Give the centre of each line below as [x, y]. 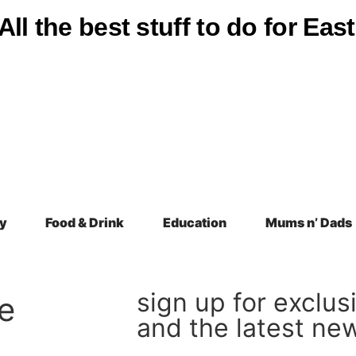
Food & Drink [85, 222]
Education [195, 222]
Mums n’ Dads [308, 222]
